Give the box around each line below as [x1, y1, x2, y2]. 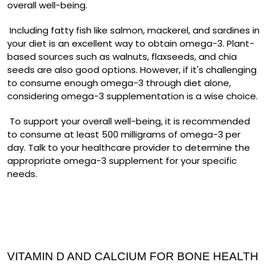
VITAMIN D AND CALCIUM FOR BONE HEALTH [7, 250, 258, 263]
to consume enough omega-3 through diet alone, [7, 77, 231, 90]
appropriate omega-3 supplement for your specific [7, 154, 237, 167]
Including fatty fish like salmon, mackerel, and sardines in [7, 24, 260, 37]
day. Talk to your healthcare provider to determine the [7, 141, 250, 154]
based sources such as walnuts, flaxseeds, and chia [7, 50, 237, 63]
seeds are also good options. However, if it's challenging [7, 63, 257, 77]
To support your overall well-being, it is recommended [7, 115, 250, 128]
